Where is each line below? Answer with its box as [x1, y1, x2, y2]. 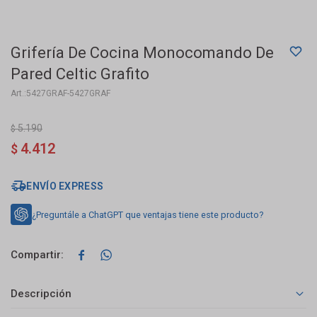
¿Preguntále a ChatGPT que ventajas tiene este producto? [32, 209, 263, 220]
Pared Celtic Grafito [11, 65, 149, 83]
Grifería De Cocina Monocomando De [11, 44, 274, 62]
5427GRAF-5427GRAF [26, 88, 110, 98]
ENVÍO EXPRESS [26, 180, 104, 192]
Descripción [11, 287, 71, 301]
